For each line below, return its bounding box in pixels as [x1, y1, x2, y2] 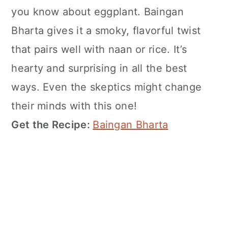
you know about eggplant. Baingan [11, 6, 184, 18]
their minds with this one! [11, 100, 137, 112]
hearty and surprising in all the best [11, 62, 187, 75]
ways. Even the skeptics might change [11, 81, 202, 94]
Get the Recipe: [11, 119, 93, 131]
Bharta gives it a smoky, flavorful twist [11, 24, 201, 37]
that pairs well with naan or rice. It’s [11, 43, 187, 56]
